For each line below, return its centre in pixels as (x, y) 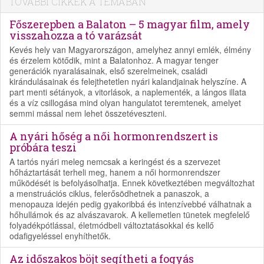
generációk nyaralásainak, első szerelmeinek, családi (108, 70)
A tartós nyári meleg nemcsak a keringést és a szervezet (115, 161)
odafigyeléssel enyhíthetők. (60, 235)
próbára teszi (43, 147)
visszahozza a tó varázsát (76, 35)
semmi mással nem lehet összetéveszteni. (88, 113)
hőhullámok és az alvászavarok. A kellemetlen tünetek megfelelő (130, 214)
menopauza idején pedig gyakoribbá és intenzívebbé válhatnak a (131, 204)
